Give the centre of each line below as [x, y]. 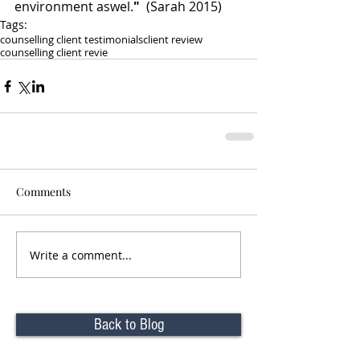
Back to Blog [129, 325]
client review [173, 39]
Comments [43, 192]
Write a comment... [81, 255]
